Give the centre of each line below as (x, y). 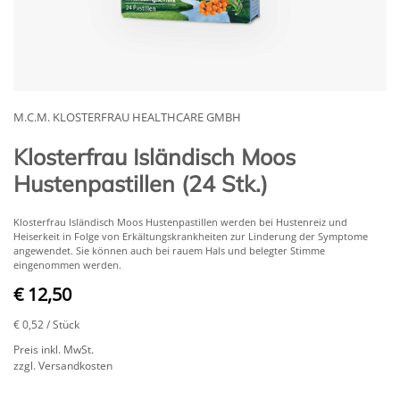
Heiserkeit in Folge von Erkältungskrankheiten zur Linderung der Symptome (191, 236)
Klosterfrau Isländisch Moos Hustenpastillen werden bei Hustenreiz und (180, 221)
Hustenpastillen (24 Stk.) (141, 183)
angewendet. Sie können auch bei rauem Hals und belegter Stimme (169, 250)
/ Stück (63, 324)
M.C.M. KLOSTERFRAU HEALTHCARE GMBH (127, 117)
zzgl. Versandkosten (63, 365)
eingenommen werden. (67, 264)
